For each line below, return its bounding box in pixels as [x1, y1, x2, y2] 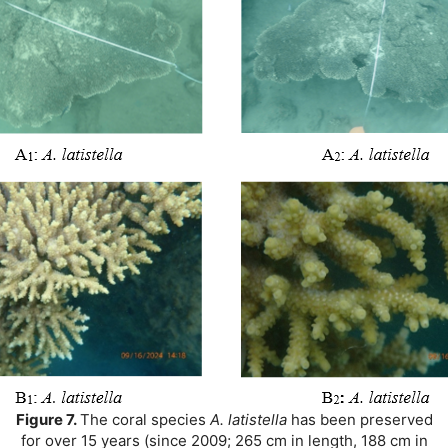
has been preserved [290, 409, 433, 429]
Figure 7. [15, 409, 80, 429]
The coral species [79, 409, 210, 429]
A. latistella [209, 409, 291, 429]
